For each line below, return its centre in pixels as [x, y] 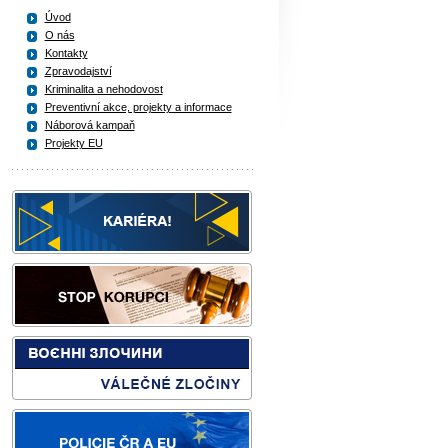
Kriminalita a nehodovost [103, 89]
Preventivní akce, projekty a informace [138, 107]
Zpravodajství [78, 71]
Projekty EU [73, 143]
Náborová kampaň [89, 125]
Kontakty [66, 53]
